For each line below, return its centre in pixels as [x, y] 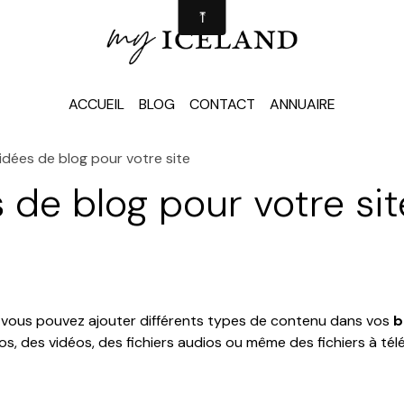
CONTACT [222, 104]
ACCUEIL [96, 104]
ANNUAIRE [303, 104]
